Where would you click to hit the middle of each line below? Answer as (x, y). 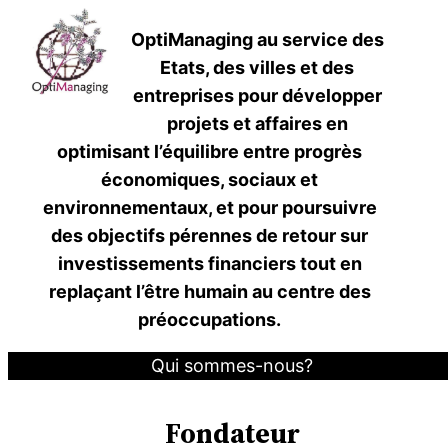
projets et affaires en (257, 123)
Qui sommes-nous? (232, 365)
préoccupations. (210, 319)
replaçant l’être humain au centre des (209, 291)
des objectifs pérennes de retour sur (210, 235)
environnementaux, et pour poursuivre (209, 207)
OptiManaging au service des (257, 39)
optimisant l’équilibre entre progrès (210, 151)
